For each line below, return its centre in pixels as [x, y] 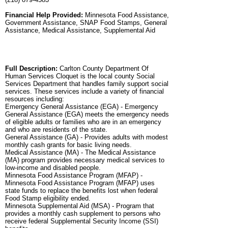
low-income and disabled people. [53, 168]
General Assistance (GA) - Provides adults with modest [87, 137]
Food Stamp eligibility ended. [48, 198]
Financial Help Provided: [44, 15]
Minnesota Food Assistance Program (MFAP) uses [80, 183]
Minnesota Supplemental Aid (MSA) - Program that [80, 206]
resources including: [35, 99]
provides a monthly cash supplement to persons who [83, 214]
